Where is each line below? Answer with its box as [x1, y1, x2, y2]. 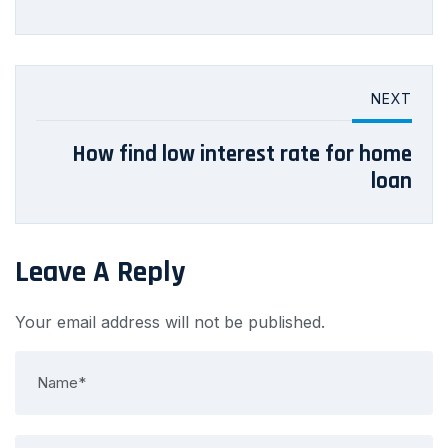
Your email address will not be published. [15, 311, 325, 332]
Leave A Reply [15, 252, 185, 291]
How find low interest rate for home [73, 139, 412, 169]
